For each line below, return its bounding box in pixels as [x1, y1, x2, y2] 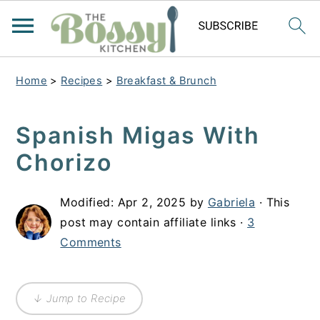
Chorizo [16, 149, 113, 176]
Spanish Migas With [16, 121, 261, 149]
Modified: [60, 195, 118, 209]
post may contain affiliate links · [60, 215, 248, 229]
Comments [60, 235, 121, 249]
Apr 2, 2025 [117, 195, 186, 209]
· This [255, 195, 290, 209]
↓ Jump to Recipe [32, 292, 126, 305]
